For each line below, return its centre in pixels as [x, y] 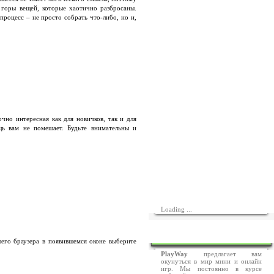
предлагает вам [225, 254]
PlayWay [174, 254]
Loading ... [176, 209]
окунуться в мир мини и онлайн [211, 261]
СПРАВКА [215, 233]
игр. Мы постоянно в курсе [211, 268]
